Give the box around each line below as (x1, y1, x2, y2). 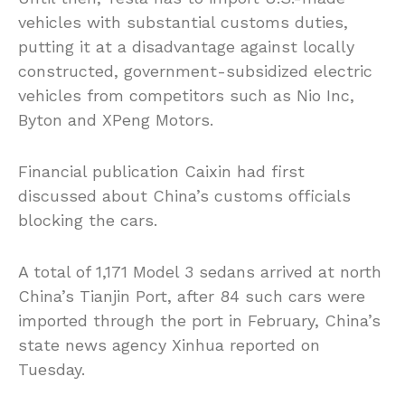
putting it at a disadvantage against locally (18, 37, 354, 57)
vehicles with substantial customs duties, (18, 13, 348, 33)
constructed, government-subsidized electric (18, 61, 372, 81)
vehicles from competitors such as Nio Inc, (18, 86, 354, 106)
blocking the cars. (18, 211, 157, 231)
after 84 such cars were (172, 287, 365, 306)
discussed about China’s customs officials (18, 186, 351, 206)
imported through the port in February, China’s (18, 311, 381, 331)
